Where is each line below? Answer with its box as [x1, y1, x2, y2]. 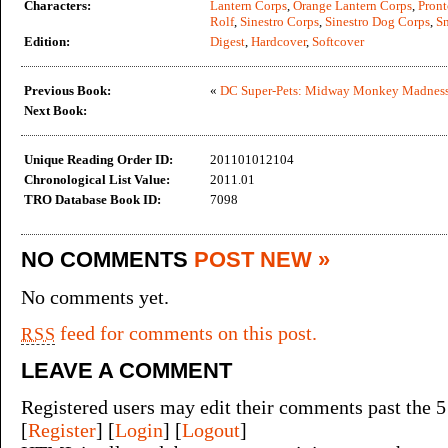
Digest [210, 34, 245, 49]
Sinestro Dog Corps [325, 14, 430, 29]
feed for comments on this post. [55, 321, 318, 344]
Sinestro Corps [240, 14, 319, 29]
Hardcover [251, 34, 306, 49]
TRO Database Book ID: [24, 192, 161, 207]
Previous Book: [24, 83, 111, 98]
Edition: [24, 34, 70, 49]
